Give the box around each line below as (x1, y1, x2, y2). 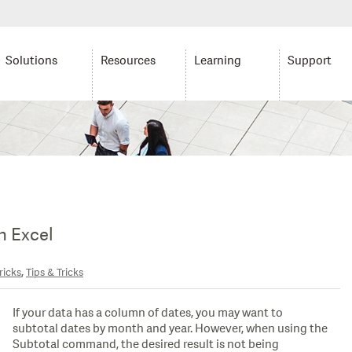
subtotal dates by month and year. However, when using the (13, 320, 328, 337)
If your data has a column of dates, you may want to (13, 304, 284, 321)
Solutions (5, 53, 58, 69)
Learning (193, 53, 241, 69)
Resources (100, 53, 156, 69)
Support (288, 53, 332, 69)
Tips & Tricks (26, 266, 83, 280)
